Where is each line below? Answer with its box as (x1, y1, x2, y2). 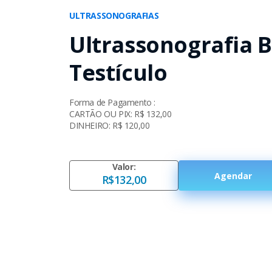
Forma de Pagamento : (69, 97, 155, 108)
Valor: (112, 161, 136, 172)
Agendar (214, 169, 252, 182)
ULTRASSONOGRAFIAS (69, 10, 159, 21)
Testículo (69, 58, 168, 87)
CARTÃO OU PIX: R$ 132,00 (69, 108, 172, 120)
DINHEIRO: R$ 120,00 (69, 120, 150, 131)
